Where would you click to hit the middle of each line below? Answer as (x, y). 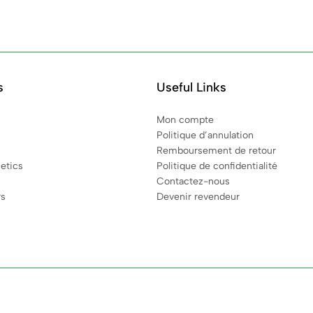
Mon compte (185, 119)
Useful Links (191, 87)
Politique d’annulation (205, 135)
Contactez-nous (193, 181)
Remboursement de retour (216, 150)
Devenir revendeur (198, 196)
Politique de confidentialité (217, 166)
